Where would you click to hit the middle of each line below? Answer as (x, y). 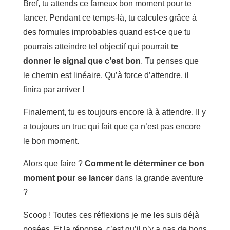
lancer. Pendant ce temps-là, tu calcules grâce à (110, 17)
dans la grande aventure (159, 178)
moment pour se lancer (69, 178)
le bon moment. (51, 141)
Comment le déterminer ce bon (143, 163)
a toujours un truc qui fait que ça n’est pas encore (112, 126)
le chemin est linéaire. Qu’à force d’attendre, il (106, 75)
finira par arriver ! (53, 89)
